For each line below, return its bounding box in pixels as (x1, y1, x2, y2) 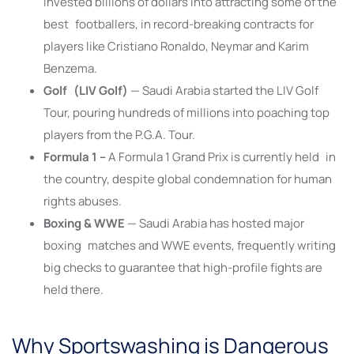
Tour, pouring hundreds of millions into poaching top (43, 104, 330, 121)
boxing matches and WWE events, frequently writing (43, 236, 336, 254)
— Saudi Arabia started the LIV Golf (130, 81, 318, 99)
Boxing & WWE (43, 214, 127, 232)
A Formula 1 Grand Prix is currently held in (106, 148, 336, 165)
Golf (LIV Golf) (43, 81, 130, 99)
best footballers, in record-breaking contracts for (43, 15, 314, 32)
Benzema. (43, 59, 97, 77)
